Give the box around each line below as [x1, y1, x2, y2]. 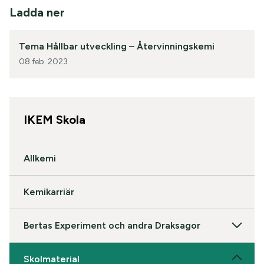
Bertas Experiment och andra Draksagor [24, 220, 200, 231]
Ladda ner [9, 5, 65, 19]
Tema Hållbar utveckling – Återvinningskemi [19, 41, 214, 52]
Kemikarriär [24, 186, 74, 197]
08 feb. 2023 [19, 57, 68, 67]
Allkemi [24, 153, 56, 164]
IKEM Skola [24, 113, 85, 127]
